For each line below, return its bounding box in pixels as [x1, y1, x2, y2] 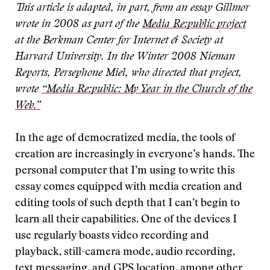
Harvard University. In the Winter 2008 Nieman [15, 52, 235, 63]
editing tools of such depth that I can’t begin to [15, 198, 240, 209]
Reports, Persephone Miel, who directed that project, [15, 68, 242, 79]
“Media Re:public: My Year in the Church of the [42, 84, 253, 95]
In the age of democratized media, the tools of [15, 133, 235, 144]
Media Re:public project [142, 19, 246, 30]
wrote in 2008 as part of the [15, 19, 142, 30]
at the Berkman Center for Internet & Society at [15, 36, 223, 46]
